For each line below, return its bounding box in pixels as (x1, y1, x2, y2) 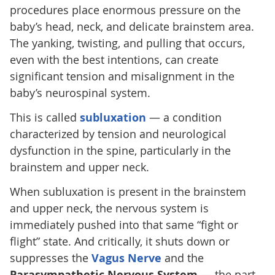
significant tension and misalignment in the (9, 68, 234, 83)
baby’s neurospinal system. (9, 85, 150, 100)
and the (161, 250, 204, 265)
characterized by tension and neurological (9, 126, 227, 141)
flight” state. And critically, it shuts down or (9, 233, 230, 249)
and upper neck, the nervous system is (9, 200, 209, 215)
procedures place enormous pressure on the (9, 2, 241, 17)
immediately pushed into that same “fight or (9, 217, 238, 232)
